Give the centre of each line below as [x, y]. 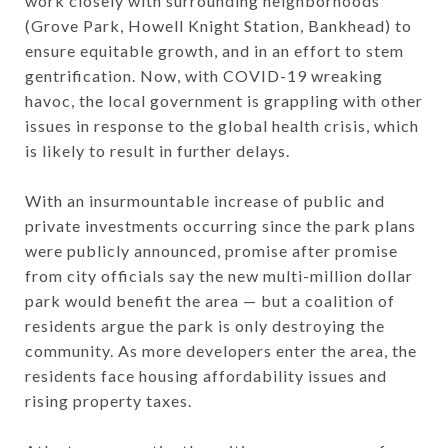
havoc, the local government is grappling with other [224, 101]
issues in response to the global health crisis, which [222, 126]
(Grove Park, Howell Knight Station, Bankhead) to [218, 26]
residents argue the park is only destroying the [205, 326]
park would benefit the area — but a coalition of [210, 301]
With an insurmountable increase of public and [205, 201]
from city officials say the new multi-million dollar [219, 276]
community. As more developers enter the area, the [221, 351]
